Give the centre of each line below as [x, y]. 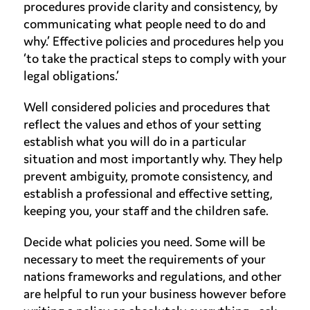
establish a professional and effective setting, [148, 193]
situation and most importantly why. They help [153, 159]
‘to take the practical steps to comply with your [155, 58]
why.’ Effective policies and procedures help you [153, 41]
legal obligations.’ [71, 76]
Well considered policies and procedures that [147, 107]
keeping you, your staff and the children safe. [146, 211]
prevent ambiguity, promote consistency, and [148, 176]
